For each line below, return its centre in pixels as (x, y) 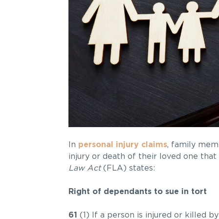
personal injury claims (122, 145)
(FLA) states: (128, 168)
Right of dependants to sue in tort (137, 192)
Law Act (84, 168)
